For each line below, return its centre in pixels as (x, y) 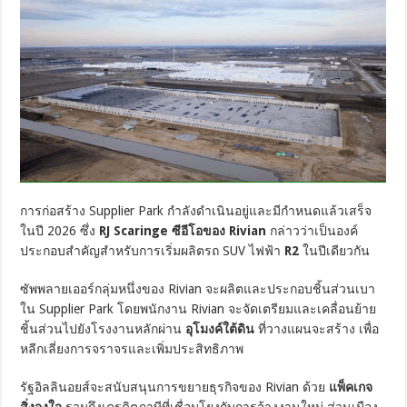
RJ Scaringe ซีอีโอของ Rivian (183, 230)
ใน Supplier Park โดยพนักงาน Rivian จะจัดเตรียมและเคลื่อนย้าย (199, 308)
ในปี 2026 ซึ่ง (60, 230)
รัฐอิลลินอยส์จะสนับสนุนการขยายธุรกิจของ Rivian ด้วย (175, 387)
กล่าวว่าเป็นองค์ (313, 230)
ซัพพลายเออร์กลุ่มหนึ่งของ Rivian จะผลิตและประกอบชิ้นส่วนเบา (198, 288)
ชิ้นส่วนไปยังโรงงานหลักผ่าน (103, 328)
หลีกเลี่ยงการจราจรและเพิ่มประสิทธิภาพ (132, 348)
